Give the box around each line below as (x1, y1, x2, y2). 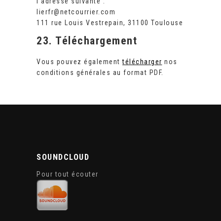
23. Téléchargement (37, 35, 137, 47)
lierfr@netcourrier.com (37, 8, 115, 16)
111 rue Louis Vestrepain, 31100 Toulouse (37, 19, 183, 27)
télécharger (122, 58, 162, 66)
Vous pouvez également (37, 58, 122, 66)
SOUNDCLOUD (37, 152, 89, 162)
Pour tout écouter (37, 170, 99, 178)
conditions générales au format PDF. (37, 69, 164, 77)
